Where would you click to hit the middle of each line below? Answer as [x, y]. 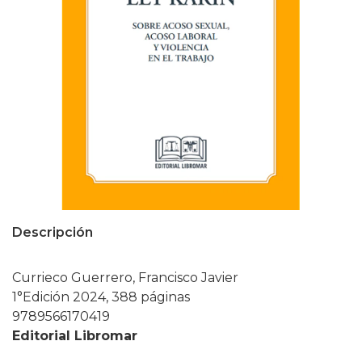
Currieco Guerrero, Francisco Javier [125, 278]
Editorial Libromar [75, 336]
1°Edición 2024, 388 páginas [101, 297]
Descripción [53, 232]
